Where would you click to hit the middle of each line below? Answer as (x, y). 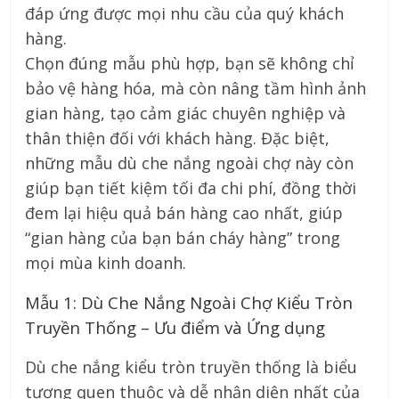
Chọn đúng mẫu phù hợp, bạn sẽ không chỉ (190, 64)
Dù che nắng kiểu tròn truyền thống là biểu (191, 367)
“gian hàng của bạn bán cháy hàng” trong (183, 238)
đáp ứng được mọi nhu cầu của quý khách (185, 14)
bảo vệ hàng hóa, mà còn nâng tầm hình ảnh (196, 89)
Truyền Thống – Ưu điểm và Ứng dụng (175, 328)
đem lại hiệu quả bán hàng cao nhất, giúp (184, 213)
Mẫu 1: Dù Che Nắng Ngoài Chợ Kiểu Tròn (189, 303)
